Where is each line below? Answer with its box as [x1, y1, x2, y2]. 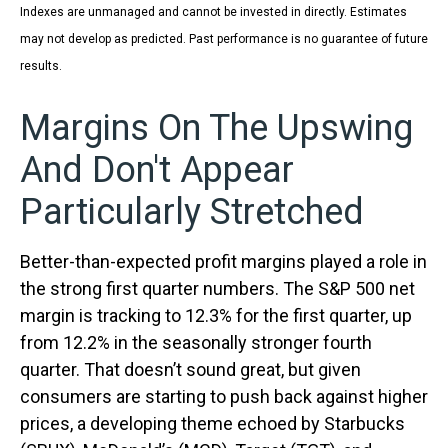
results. [20, 59, 62, 73]
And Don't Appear [20, 149, 294, 191]
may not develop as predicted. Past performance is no [20, 32, 321, 46]
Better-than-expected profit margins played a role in [20, 251, 427, 272]
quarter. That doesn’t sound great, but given [20, 359, 361, 380]
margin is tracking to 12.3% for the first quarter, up [20, 305, 412, 326]
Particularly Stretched [20, 191, 364, 233]
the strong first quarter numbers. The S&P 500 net [20, 278, 415, 299]
